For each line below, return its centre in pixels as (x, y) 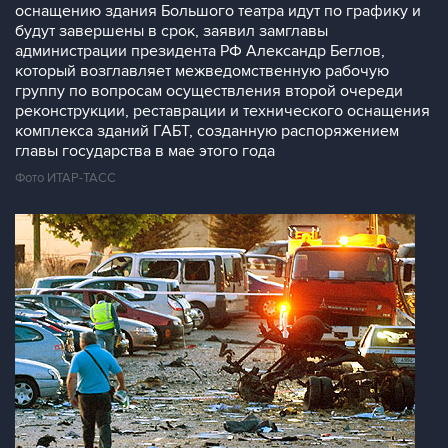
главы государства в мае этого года (145, 151)
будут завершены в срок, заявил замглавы (171, 31)
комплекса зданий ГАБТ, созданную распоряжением (207, 131)
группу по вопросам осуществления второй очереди (209, 91)
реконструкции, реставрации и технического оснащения (222, 111)
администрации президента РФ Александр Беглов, (200, 51)
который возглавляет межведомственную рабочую (202, 71)
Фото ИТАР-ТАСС (65, 178)
